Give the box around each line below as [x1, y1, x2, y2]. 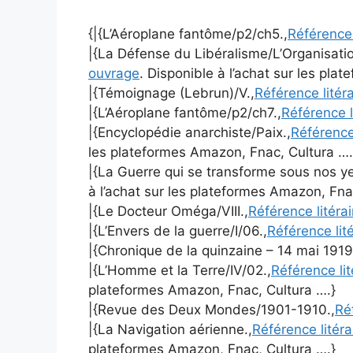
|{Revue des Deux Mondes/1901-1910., [88, 302, 335, 318]
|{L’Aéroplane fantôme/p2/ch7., [88, 105, 281, 121]
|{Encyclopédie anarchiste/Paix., [88, 124, 291, 141]
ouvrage [88, 65, 139, 82]
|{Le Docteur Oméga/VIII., [88, 203, 248, 220]
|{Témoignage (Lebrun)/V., [88, 85, 255, 102]
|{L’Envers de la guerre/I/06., [88, 223, 267, 240]
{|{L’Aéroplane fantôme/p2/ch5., [88, 26, 288, 43]
